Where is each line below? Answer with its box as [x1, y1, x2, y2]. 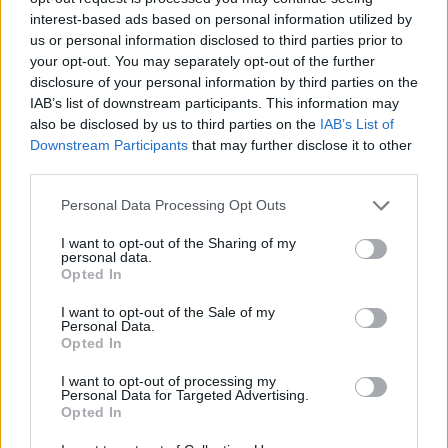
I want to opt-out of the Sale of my [61, 303, 275, 320]
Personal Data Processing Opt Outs [61, 197, 286, 213]
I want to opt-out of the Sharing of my [61, 234, 296, 251]
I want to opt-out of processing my [61, 372, 276, 389]
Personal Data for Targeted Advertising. [61, 386, 309, 403]
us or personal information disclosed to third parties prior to [30, 31, 403, 48]
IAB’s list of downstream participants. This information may [30, 94, 399, 111]
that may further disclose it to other [188, 136, 412, 153]
